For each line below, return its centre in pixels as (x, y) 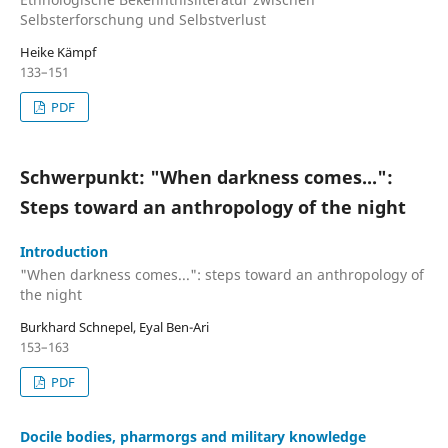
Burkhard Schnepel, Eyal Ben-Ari (114, 327)
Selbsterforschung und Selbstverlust (143, 19)
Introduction (64, 251)
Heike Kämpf (58, 51)
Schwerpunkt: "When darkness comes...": (206, 176)
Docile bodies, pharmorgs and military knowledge (193, 436)
